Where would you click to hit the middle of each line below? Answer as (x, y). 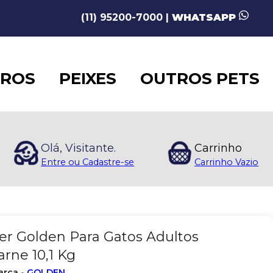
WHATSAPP (205, 17)
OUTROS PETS (200, 78)
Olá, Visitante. (86, 148)
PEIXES (88, 78)
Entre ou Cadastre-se (88, 162)
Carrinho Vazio (227, 162)
